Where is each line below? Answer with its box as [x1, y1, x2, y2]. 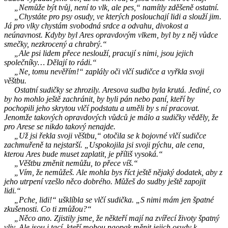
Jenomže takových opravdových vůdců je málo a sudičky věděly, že [4, 112, 218, 122]
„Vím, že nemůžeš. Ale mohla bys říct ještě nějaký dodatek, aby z [4, 167, 222, 177]
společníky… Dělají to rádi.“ [4, 58, 97, 67]
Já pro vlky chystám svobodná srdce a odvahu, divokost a [4, 21, 188, 30]
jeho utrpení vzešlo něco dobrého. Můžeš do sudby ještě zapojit [4, 177, 206, 186]
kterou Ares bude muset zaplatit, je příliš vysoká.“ [4, 149, 163, 158]
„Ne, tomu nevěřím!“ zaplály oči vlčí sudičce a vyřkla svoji [4, 67, 204, 76]
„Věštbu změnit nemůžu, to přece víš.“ [4, 158, 138, 167]
